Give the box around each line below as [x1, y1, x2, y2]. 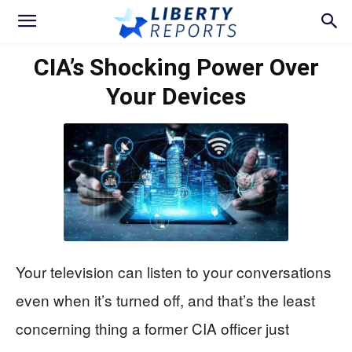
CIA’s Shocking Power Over [33, 53, 319, 81]
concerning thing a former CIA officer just [16, 317, 289, 339]
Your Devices [106, 82, 246, 110]
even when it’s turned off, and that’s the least [16, 289, 315, 311]
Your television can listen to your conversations [16, 261, 332, 283]
